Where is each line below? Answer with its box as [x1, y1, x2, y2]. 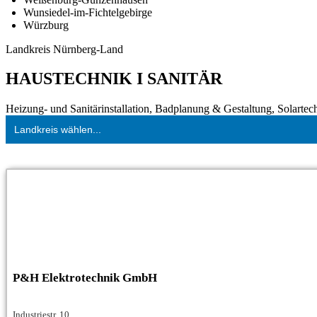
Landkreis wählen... [14, 124, 101, 136]
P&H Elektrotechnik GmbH [13, 271, 157, 285]
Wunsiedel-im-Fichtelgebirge [23, 6, 152, 18]
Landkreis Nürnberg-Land [6, 42, 123, 55]
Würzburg [23, 18, 69, 31]
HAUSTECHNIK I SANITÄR [6, 69, 222, 88]
